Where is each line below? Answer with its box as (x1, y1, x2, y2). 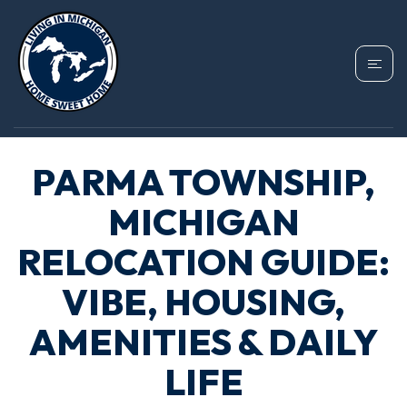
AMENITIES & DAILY (29, 319, 378, 364)
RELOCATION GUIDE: (17, 239, 390, 284)
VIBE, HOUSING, (62, 279, 345, 324)
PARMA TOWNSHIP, (32, 159, 375, 204)
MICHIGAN (107, 199, 300, 244)
